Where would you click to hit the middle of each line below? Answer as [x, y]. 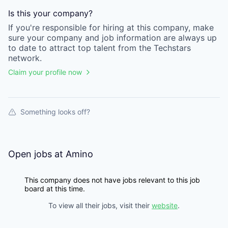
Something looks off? [55, 112]
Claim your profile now [45, 72]
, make [201, 27]
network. [25, 58]
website [165, 205]
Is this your [31, 13]
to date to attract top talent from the [80, 48]
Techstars [172, 48]
